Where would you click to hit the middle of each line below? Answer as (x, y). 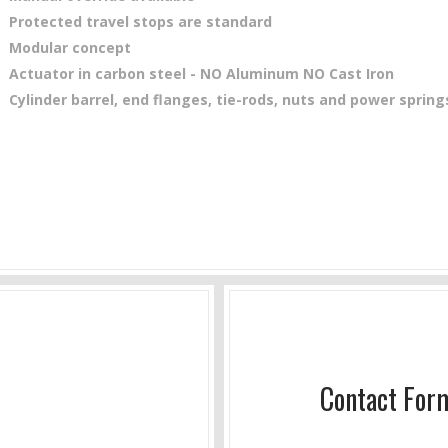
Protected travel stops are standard (140, 21)
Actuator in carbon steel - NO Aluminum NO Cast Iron (201, 73)
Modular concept (70, 47)
